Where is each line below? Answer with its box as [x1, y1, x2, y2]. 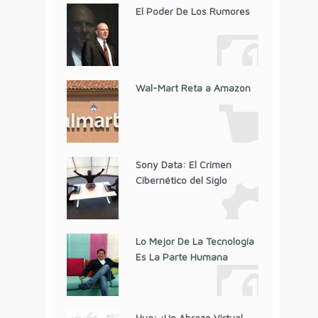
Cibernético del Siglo [135, 174, 227, 187]
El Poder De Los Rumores [135, 5, 250, 18]
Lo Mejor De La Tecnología [135, 235, 254, 248]
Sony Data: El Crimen [135, 158, 231, 171]
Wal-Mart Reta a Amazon [135, 82, 251, 94]
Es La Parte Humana [135, 251, 228, 263]
